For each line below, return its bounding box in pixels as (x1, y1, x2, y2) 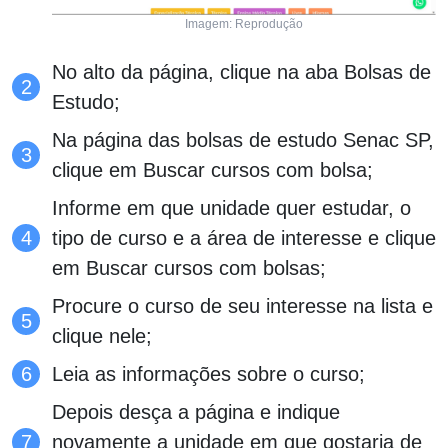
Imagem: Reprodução (185, 16, 303, 31)
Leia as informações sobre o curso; (52, 362, 365, 385)
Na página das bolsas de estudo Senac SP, (52, 128, 434, 151)
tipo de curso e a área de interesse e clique (52, 226, 436, 249)
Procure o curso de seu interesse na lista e (52, 294, 433, 317)
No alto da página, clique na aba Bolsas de (52, 60, 431, 83)
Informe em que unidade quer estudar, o (52, 196, 411, 219)
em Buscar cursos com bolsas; (52, 256, 326, 279)
